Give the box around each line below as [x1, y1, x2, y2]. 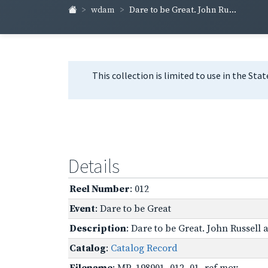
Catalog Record [111, 242, 178, 255]
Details [68, 154, 120, 179]
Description [69, 223, 126, 235]
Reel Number [69, 183, 130, 196]
